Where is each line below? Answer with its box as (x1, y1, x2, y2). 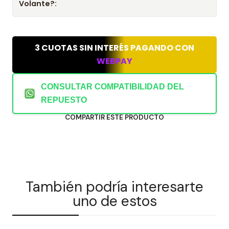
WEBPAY (96, 55, 133, 67)
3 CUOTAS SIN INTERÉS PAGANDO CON (33, 41, 196, 54)
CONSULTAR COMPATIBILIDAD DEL (41, 82, 184, 91)
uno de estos (72, 192, 157, 211)
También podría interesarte (26, 177, 203, 196)
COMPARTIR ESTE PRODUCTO (65, 113, 164, 122)
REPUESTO (41, 96, 87, 104)
